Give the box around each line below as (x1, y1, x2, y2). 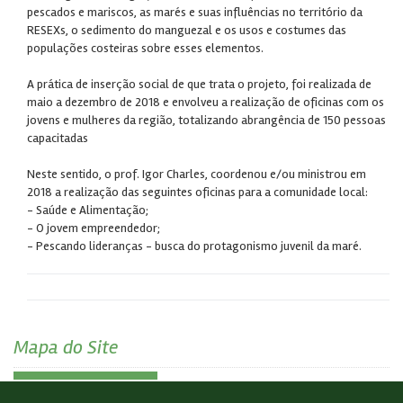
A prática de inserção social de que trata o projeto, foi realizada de (27, 76, 372, 92)
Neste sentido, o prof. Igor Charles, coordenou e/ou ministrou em (27, 166, 366, 182)
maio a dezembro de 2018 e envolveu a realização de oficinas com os (27, 94, 384, 110)
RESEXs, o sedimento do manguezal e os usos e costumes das (27, 22, 346, 38)
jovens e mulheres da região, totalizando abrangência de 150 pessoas (27, 112, 386, 128)
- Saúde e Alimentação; (27, 202, 148, 218)
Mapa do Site (13, 336, 118, 359)
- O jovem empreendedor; (27, 220, 160, 236)
